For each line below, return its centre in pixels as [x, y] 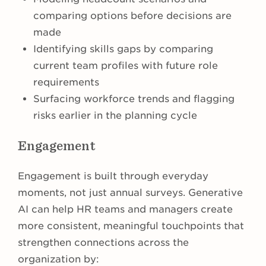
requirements [66, 83]
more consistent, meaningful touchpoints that [131, 226]
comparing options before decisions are [132, 16]
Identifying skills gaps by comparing [123, 49]
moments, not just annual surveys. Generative [130, 193]
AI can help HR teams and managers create [125, 210]
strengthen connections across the [103, 243]
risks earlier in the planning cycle [115, 116]
